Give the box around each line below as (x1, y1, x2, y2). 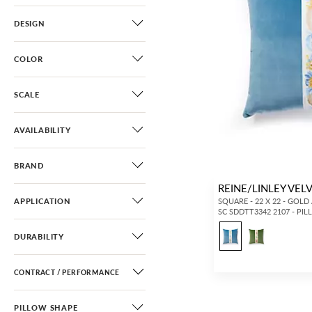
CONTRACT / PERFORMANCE (14, 267, 120, 277)
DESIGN (14, 18, 45, 29)
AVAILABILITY (14, 125, 71, 135)
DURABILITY (14, 231, 64, 242)
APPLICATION (14, 196, 71, 206)
